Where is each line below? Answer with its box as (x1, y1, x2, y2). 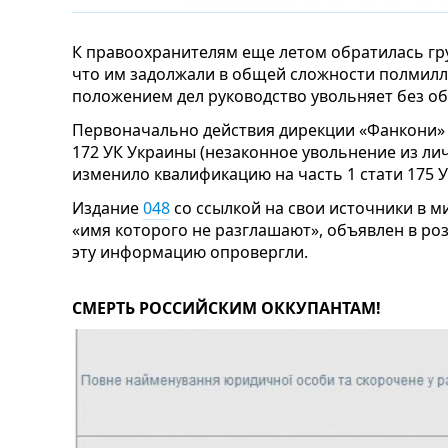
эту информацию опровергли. (72, 241, 308, 263)
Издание (72, 197, 143, 219)
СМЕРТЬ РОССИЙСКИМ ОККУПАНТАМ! (72, 297, 381, 319)
